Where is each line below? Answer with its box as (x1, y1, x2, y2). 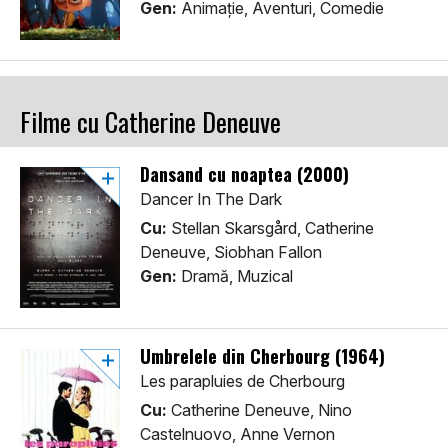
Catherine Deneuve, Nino (167, 400, 352, 421)
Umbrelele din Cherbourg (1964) (140, 343, 385, 370)
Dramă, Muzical (177, 266, 293, 287)
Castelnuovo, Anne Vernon (140, 424, 335, 445)
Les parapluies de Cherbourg (140, 371, 345, 392)
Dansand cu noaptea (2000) (140, 161, 349, 188)
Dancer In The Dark (140, 189, 282, 210)
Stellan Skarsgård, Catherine (167, 218, 374, 239)
